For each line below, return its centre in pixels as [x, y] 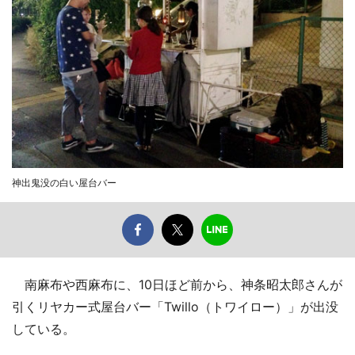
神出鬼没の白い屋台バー [64, 182]
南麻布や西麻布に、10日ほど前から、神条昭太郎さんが [177, 284]
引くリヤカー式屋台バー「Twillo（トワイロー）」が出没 [175, 306]
